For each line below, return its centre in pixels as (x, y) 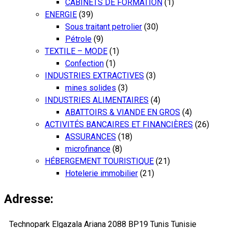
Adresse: (29, 199)
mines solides (91, 88)
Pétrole (78, 39)
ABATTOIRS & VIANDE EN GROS (123, 112)
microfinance (88, 149)
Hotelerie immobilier (102, 173)
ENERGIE (61, 14)
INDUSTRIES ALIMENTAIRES (97, 100)
